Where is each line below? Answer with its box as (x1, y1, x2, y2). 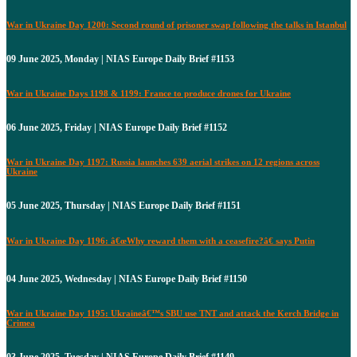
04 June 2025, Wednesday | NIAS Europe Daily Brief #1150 (6, 273, 247, 285)
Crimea (6, 318, 35, 328)
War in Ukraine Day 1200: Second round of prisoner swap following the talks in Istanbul (6, 20, 347, 30)
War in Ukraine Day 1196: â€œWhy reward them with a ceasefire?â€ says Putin (6, 236, 315, 246)
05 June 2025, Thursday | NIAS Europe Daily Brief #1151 (6, 200, 241, 212)
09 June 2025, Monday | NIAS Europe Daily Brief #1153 (6, 53, 234, 65)
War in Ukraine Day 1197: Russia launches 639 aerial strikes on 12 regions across (6, 157, 320, 167)
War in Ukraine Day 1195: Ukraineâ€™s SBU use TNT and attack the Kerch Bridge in (6, 308, 339, 318)
